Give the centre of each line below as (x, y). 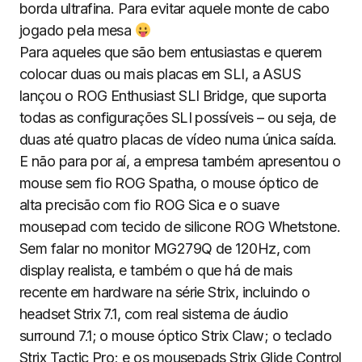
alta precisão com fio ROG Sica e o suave (149, 205)
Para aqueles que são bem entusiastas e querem (171, 52)
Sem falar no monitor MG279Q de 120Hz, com (165, 248)
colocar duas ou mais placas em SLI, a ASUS (160, 74)
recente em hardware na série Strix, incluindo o (165, 292)
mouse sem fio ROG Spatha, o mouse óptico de (169, 183)
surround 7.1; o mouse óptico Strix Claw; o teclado (175, 336)
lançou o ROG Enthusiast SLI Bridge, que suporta (173, 96)
